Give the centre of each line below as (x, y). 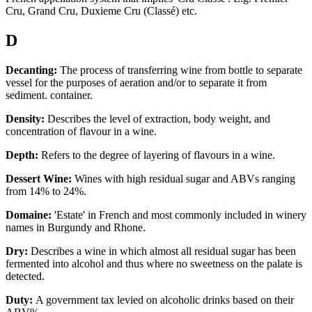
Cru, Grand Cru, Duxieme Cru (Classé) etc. (103, 11)
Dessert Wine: (39, 178)
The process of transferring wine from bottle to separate (181, 70)
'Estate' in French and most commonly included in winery (179, 214)
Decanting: (33, 70)
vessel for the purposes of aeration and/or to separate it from (136, 82)
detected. (28, 276)
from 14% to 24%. (47, 191)
